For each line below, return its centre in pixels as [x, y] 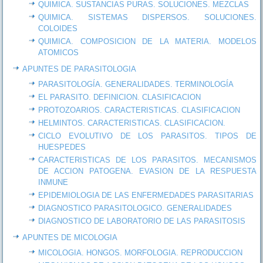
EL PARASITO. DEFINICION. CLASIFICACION [120, 97]
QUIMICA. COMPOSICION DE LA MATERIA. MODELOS [147, 41]
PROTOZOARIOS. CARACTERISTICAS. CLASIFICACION [139, 110]
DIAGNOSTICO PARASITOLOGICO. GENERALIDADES [135, 208]
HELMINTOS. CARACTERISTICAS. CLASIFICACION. [132, 123]
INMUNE [53, 182]
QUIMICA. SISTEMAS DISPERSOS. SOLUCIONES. [147, 17]
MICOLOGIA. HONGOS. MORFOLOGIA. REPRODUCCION [141, 252]
